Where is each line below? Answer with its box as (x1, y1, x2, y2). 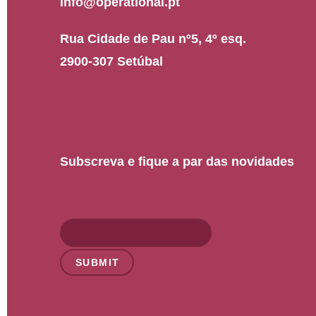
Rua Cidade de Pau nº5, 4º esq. (60, 32, 246, 47)
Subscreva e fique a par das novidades (60, 154, 294, 169)
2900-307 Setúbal (60, 54, 163, 69)
